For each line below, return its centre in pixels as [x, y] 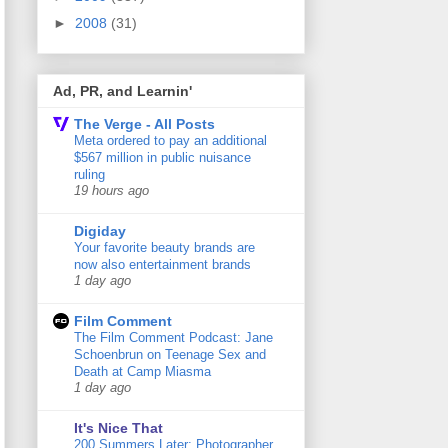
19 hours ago [111, 191]
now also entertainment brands [162, 265]
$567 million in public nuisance [162, 158]
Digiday [100, 231]
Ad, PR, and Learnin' [122, 91]
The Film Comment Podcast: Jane [173, 338]
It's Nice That [118, 428]
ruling [89, 175]
